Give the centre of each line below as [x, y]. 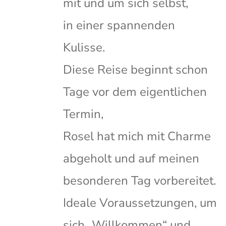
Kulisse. [84, 48]
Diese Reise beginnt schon [135, 70]
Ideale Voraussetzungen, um [140, 203]
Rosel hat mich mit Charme [137, 136]
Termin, [83, 114]
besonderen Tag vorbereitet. [139, 181]
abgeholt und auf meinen [131, 159]
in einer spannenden [119, 25]
